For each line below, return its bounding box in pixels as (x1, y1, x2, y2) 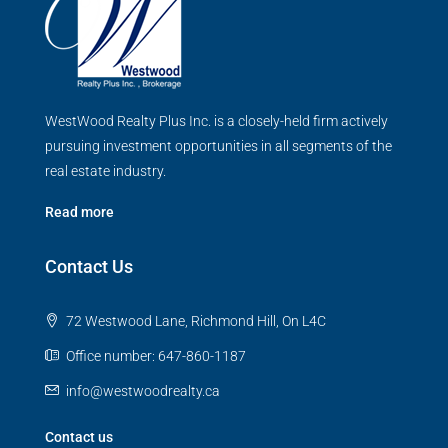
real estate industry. (45, 162, 166, 179)
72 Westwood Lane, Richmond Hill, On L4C (63, 312, 326, 329)
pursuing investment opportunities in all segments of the (45, 137, 392, 154)
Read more (45, 203, 114, 220)
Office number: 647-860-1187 (63, 347, 246, 364)
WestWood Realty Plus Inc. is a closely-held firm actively (45, 112, 388, 129)
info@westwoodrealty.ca (66, 382, 220, 399)
